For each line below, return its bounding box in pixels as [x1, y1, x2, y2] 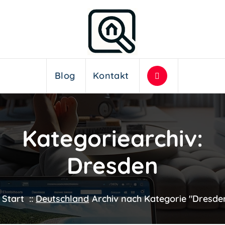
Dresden [67, 151, 158, 179]
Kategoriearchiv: [22, 124, 203, 152]
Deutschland [36, 192, 89, 204]
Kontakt [93, 70, 129, 82]
